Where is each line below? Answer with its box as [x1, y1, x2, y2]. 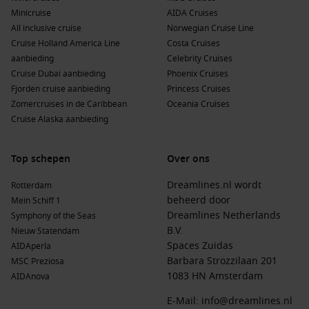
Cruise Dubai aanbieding [11, 68, 106, 80]
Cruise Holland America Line [11, 37, 120, 50]
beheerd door [167, 193, 230, 208]
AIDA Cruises [167, 7, 218, 19]
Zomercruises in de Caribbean [11, 98, 127, 110]
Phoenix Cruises [167, 68, 228, 80]
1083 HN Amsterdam [167, 269, 263, 283]
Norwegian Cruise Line [167, 22, 254, 34]
